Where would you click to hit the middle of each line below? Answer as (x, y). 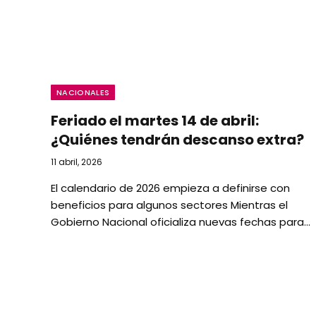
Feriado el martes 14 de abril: (155, 121)
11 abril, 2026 (77, 162)
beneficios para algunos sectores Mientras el (169, 205)
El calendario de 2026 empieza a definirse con (170, 188)
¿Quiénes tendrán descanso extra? (177, 140)
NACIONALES (83, 92)
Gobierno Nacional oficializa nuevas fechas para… (181, 222)
